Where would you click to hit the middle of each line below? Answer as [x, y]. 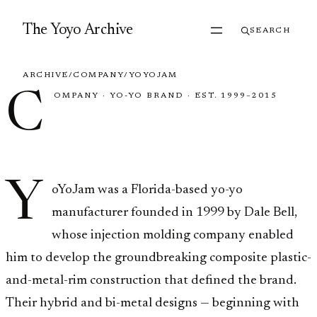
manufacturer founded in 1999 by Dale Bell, [174, 212]
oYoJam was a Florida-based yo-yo [147, 190]
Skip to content [44, 14]
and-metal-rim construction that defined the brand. [151, 280]
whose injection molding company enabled [173, 235]
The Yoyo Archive [78, 30]
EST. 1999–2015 [236, 96]
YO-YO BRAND [146, 96]
